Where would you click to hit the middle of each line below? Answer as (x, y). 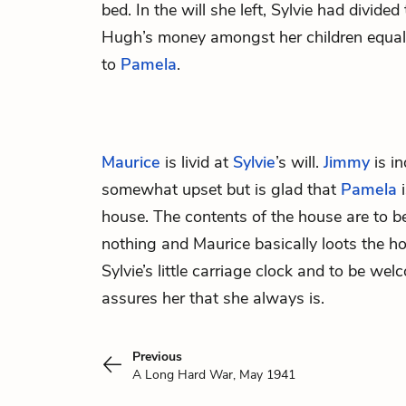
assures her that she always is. (213, 298)
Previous (157, 357)
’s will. (300, 162)
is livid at (197, 162)
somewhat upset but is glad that (221, 189)
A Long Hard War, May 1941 (214, 375)
